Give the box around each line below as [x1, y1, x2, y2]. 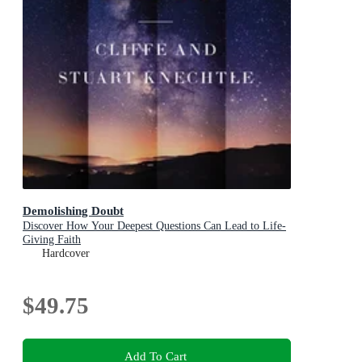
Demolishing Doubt [23, 203, 124, 217]
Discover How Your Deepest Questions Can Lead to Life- [23, 219, 286, 232]
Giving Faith [23, 233, 81, 246]
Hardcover [42, 246, 90, 259]
